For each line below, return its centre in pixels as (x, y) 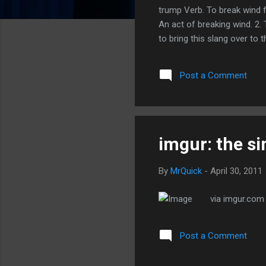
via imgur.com (237, 199)
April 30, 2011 (236, 171)
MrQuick (186, 171)
